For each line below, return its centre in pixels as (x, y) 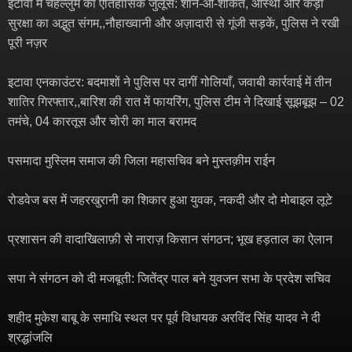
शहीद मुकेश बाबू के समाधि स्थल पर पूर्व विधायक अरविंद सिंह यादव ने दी (164, 318)
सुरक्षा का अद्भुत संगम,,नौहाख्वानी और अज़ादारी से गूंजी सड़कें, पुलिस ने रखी (174, 23)
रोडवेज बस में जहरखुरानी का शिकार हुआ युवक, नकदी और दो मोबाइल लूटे (170, 200)
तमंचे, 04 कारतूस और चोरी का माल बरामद (102, 121)
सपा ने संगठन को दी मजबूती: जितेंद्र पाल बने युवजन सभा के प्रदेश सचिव (169, 279)
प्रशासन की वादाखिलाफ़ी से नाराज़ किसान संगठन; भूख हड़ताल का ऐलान (170, 239)
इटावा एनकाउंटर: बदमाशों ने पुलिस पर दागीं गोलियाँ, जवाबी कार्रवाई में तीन (170, 82)
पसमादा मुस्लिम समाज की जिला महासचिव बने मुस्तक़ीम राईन (143, 161)
